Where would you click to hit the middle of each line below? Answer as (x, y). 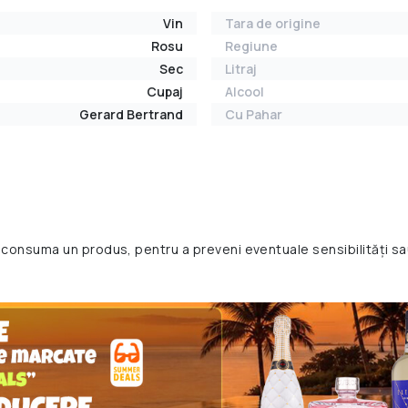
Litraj (241, 69)
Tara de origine (273, 24)
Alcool (245, 92)
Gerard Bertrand (131, 115)
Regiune (251, 46)
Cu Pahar (254, 115)
